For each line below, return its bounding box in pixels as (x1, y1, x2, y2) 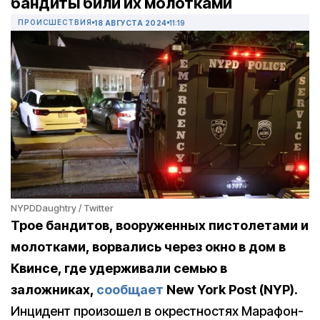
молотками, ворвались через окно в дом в (11, 239, 286, 255)
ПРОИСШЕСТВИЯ (18, 18, 92, 27)
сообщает (96, 282, 164, 298)
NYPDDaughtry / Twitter (11, 202, 114, 214)
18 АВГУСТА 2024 (94, 18, 167, 27)
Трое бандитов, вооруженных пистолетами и (11, 218, 309, 234)
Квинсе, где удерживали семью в (11, 261, 227, 276)
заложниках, (11, 282, 96, 298)
